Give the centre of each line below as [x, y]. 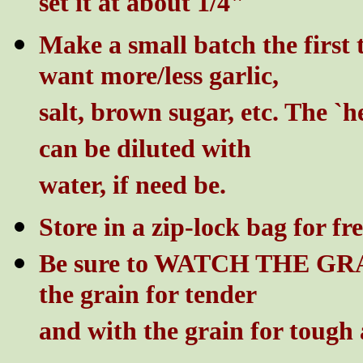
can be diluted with [145, 152]
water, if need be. [132, 188]
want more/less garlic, [159, 79]
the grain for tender [148, 297]
